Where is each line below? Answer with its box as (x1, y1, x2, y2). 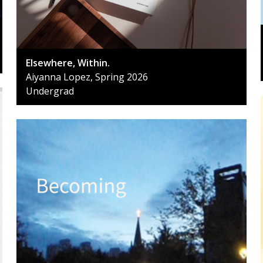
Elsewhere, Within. (26, 56, 110, 69)
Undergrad (26, 84, 74, 97)
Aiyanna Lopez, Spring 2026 (26, 70, 148, 83)
